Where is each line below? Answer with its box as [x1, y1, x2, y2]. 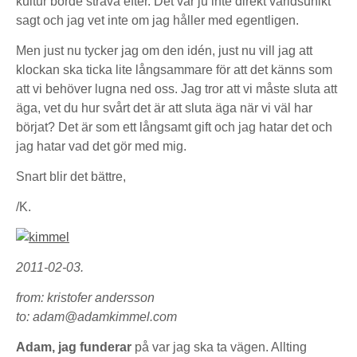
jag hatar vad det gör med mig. [16, 139, 186, 153]
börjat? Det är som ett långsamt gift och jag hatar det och [16, 120, 332, 134]
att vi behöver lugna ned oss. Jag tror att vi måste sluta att [16, 82, 337, 96]
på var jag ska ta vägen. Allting [131, 340, 307, 354]
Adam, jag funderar [16, 340, 131, 354]
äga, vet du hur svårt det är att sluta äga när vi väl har [16, 101, 312, 115]
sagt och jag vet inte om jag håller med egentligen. [16, 14, 299, 27]
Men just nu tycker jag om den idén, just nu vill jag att [16, 44, 312, 57]
